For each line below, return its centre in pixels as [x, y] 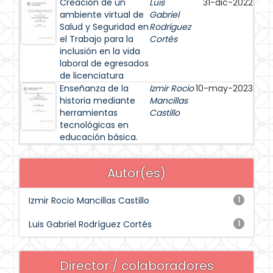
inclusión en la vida [100, 51]
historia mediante [97, 101]
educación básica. [99, 137]
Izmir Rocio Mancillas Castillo [89, 200]
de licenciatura [92, 76]
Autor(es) [136, 173]
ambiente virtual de [102, 15]
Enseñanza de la [94, 88]
